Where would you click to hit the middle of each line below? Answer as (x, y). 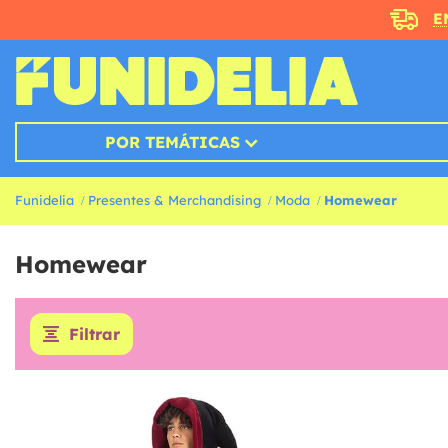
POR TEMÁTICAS (172, 142)
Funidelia (44, 200)
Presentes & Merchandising (174, 200)
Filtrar (94, 334)
